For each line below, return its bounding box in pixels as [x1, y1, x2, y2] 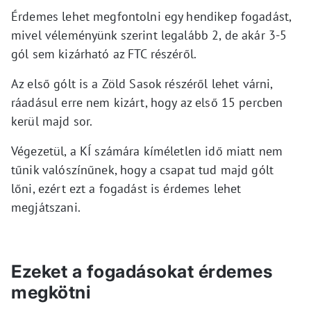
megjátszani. [11, 199, 81, 215]
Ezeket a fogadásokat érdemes [11, 260, 273, 282]
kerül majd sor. [11, 112, 93, 129]
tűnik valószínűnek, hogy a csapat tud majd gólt [11, 161, 274, 178]
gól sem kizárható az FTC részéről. [11, 45, 197, 62]
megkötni [11, 281, 90, 303]
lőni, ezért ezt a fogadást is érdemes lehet [11, 180, 242, 196]
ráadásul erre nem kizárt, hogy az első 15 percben [11, 94, 283, 110]
